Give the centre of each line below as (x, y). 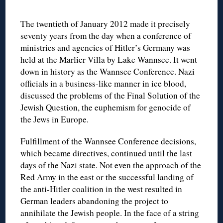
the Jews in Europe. (55, 119)
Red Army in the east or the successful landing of (107, 177)
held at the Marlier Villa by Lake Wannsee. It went (109, 60)
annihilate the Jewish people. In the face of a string (110, 213)
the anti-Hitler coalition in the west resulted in (102, 189)
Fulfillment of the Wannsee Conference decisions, (109, 141)
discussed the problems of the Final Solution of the (111, 96)
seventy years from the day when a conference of (106, 36)
